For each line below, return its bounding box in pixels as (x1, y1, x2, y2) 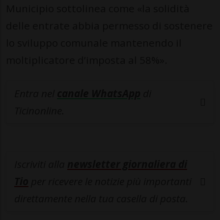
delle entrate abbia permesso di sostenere (6, 19, 213, 33)
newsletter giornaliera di (67, 157, 187, 171)
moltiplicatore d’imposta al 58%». (6, 53, 167, 67)
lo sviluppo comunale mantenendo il (6, 36, 182, 50)
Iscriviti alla (14, 157, 67, 171)
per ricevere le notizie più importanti (28, 174, 192, 189)
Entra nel (14, 86, 57, 101)
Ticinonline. (14, 104, 64, 118)
